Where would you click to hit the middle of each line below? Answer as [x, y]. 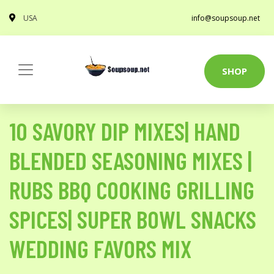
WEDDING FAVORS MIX [100, 248]
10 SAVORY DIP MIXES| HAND [125, 131]
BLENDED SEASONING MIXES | [131, 160]
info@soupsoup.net [226, 18]
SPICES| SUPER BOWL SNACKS [133, 219]
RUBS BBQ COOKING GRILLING [132, 190]
